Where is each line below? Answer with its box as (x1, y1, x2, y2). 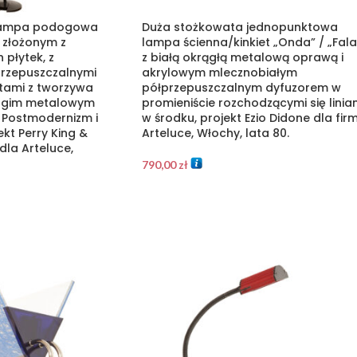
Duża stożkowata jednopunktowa (141, 18, 338, 35)
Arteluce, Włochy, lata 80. (141, 124, 289, 141)
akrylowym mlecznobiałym (141, 64, 297, 80)
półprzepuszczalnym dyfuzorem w (141, 79, 341, 96)
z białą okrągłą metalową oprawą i (141, 49, 343, 65)
